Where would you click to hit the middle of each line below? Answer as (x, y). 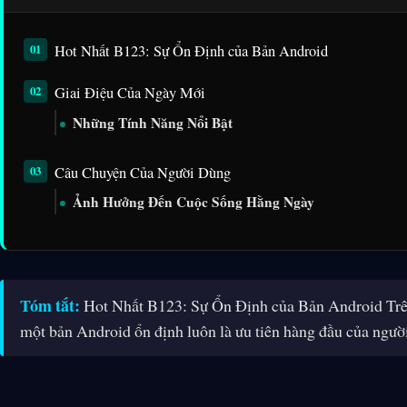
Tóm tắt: (50, 306)
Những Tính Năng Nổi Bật (153, 122)
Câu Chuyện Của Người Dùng (143, 172)
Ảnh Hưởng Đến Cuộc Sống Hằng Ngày (194, 202)
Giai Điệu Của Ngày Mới (130, 92)
